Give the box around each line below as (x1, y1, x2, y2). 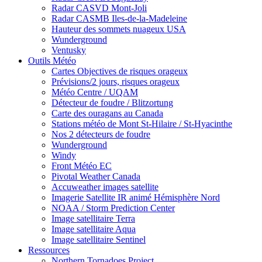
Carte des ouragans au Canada (51, 108, 163, 118)
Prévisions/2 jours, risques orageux (51, 77, 180, 87)
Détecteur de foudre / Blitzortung (51, 98, 173, 108)
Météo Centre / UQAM (51, 87, 138, 97)
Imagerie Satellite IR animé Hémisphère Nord (51, 192, 220, 202)
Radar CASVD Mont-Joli (51, 3, 147, 13)
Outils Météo (28, 56, 76, 65)
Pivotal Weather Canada (51, 171, 140, 181)
